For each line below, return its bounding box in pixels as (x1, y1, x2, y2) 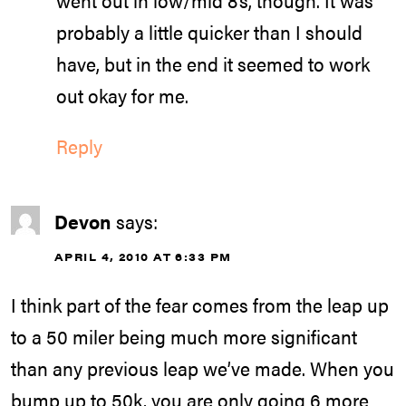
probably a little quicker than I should (56, 17, 362, 45)
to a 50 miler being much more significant (11, 323, 357, 351)
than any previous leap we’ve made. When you (11, 354, 394, 382)
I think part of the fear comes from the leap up (11, 291, 389, 319)
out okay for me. (56, 81, 188, 109)
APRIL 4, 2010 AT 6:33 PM (54, 248, 232, 266)
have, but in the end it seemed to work (56, 49, 370, 77)
